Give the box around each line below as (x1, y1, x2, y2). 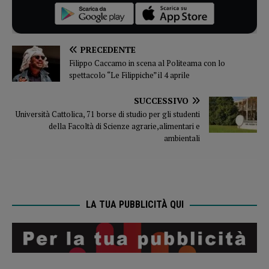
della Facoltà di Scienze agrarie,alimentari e (49, 120, 200, 131)
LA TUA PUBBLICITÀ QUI (85, 198, 184, 210)
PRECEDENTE (80, 43, 136, 55)
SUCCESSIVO (134, 94, 189, 106)
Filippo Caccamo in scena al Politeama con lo (69, 57, 225, 68)
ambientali (164, 132, 200, 144)
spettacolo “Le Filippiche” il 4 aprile (69, 69, 190, 80)
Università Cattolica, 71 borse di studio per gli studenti (16, 108, 200, 119)
